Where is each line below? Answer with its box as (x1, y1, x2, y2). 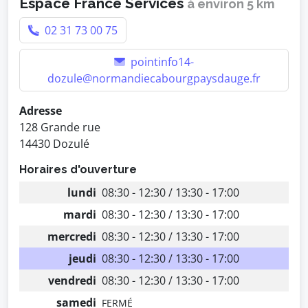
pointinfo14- (128, 54, 194, 69)
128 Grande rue (19, 120, 100, 135)
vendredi (48, 273, 96, 288)
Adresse (19, 103, 62, 118)
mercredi (47, 229, 96, 244)
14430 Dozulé (19, 136, 89, 151)
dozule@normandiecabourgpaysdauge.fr (47, 71, 261, 86)
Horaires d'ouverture (19, 163, 137, 176)
